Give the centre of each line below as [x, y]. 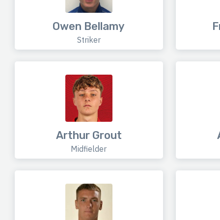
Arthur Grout [89, 136]
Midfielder [89, 149]
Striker [89, 40]
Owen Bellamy [89, 27]
